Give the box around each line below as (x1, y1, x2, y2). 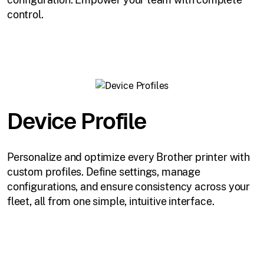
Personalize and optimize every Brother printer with (7, 150, 250, 163)
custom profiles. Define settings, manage (7, 165, 200, 178)
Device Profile (7, 106, 147, 136)
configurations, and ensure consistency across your (7, 180, 250, 193)
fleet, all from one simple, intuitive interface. (7, 194, 214, 207)
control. (7, 8, 44, 21)
